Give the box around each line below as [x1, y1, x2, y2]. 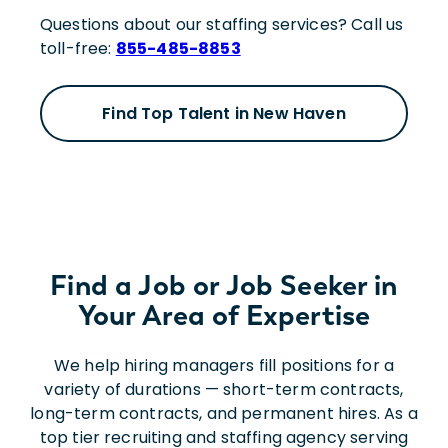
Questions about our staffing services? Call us [40, 12, 404, 36]
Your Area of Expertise [77, 297, 371, 332]
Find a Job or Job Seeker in [50, 267, 398, 302]
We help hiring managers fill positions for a [53, 353, 395, 377]
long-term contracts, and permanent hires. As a [30, 401, 418, 425]
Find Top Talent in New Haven [102, 101, 346, 125]
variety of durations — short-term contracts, [44, 377, 404, 401]
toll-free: [40, 36, 116, 60]
